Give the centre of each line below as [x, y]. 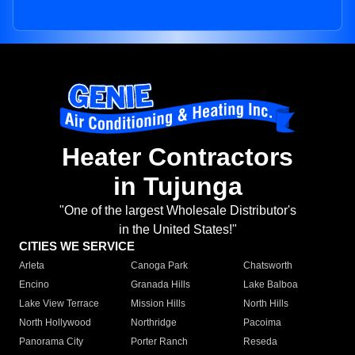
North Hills [265, 304]
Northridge [154, 323]
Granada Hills [161, 285]
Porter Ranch [160, 342]
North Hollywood [55, 323]
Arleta [32, 266]
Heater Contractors [177, 157]
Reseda [260, 342]
